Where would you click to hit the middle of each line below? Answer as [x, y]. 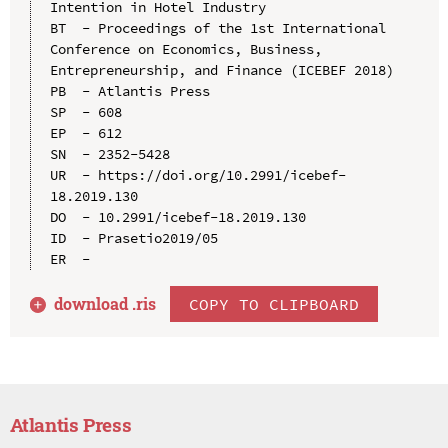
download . [95, 303]
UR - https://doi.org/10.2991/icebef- [197, 174]
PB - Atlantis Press [129, 90]
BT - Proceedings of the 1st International [217, 27]
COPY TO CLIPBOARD [274, 303]
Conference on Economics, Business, [185, 48]
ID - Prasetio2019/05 [133, 237]
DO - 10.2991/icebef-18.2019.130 [177, 216]
